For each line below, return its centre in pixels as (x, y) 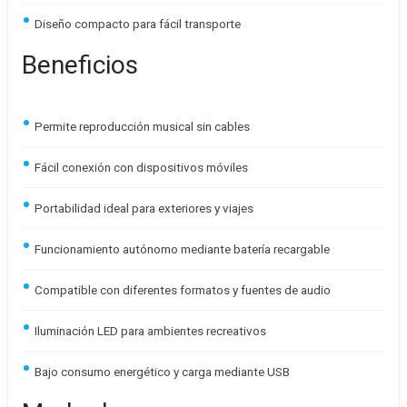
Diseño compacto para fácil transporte (138, 24)
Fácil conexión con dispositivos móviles (141, 167)
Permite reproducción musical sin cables (142, 126)
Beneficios (80, 65)
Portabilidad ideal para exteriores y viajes (144, 208)
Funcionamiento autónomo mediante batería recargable (182, 249)
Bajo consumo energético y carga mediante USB (162, 372)
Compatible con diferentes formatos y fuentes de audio (183, 290)
